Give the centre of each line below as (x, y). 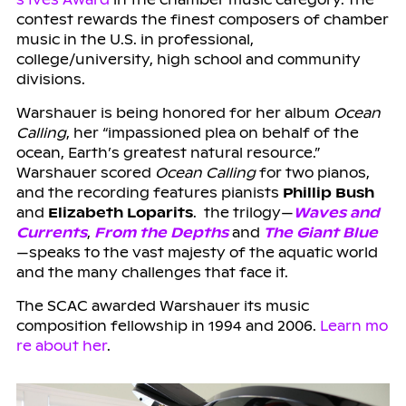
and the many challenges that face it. (152, 272)
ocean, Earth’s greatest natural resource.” (168, 152)
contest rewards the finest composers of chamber (202, 19)
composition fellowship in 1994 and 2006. (168, 325)
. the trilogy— (243, 212)
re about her (61, 345)
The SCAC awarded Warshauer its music (162, 305)
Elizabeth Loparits (120, 212)
